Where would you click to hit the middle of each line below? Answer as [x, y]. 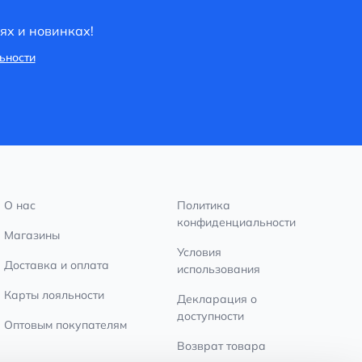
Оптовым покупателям [66, 325]
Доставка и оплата [57, 265]
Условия [199, 253]
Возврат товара [221, 346]
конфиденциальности [236, 223]
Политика [203, 206]
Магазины [32, 236]
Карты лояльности [55, 295]
